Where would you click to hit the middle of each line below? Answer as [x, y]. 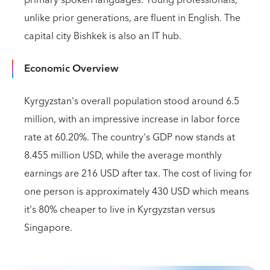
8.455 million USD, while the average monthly [123, 155]
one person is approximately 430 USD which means [137, 192]
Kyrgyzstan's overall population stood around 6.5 [132, 101]
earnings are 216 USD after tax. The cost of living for [138, 174]
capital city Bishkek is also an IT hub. [103, 36]
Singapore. [48, 228]
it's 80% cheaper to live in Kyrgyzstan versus [120, 210]
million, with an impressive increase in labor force [132, 119]
